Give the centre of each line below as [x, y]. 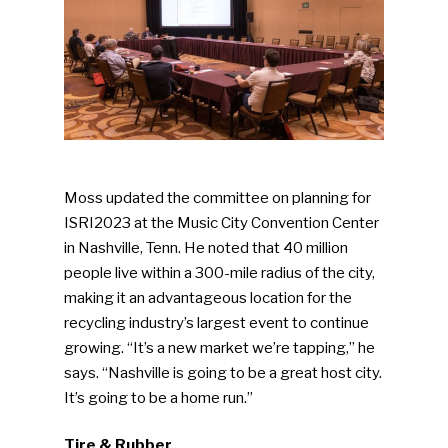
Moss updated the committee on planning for [218, 197]
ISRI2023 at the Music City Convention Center [222, 222]
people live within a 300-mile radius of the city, [220, 272]
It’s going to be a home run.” [159, 397]
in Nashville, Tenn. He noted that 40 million [206, 247]
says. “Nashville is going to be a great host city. [223, 372]
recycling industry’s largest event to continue [217, 322]
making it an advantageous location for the [208, 297]
